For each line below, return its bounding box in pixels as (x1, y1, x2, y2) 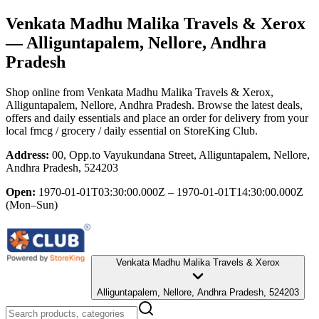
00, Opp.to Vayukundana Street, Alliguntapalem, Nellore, (52, 148, 310, 161)
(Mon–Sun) (6, 198, 58, 211)
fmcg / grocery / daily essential (30, 124, 167, 137)
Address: (6, 148, 49, 161)
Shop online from (6, 85, 87, 98)
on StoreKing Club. (167, 124, 258, 137)
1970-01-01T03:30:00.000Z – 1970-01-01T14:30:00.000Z (38, 185, 303, 198)
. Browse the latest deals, (192, 98, 303, 111)
